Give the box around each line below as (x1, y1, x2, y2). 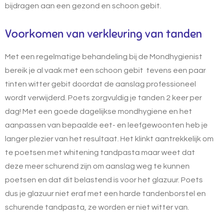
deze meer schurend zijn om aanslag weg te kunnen (5, 162, 190, 170)
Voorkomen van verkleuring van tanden (5, 26, 202, 41)
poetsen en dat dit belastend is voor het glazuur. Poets (5, 175, 203, 184)
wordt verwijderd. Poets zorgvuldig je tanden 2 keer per (5, 93, 202, 102)
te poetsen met (5, 148, 62, 156)
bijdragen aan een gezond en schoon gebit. (5, 1, 163, 10)
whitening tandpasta (62, 148, 140, 156)
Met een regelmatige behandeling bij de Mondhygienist (5, 52, 202, 61)
